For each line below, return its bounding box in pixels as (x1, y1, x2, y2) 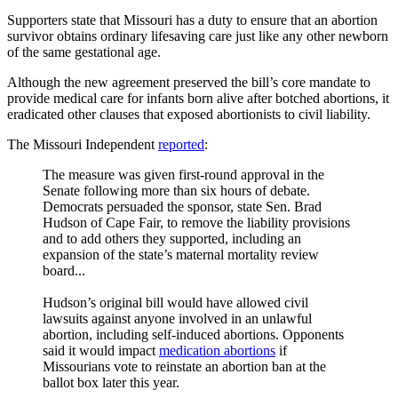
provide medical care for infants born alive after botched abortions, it (7, 91, 389, 107)
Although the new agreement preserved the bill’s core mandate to (7, 75, 370, 91)
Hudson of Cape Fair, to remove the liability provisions (43, 215, 350, 231)
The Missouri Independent (7, 137, 158, 153)
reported (158, 137, 204, 153)
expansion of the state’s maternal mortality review (43, 247, 319, 263)
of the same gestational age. (7, 44, 161, 60)
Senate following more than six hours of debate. (43, 183, 310, 199)
